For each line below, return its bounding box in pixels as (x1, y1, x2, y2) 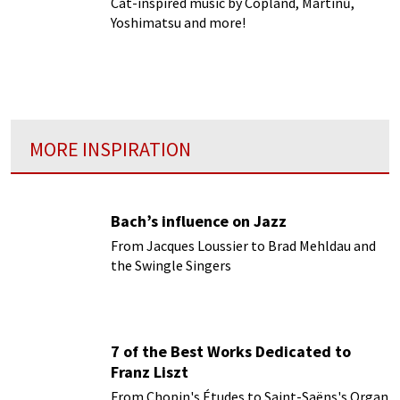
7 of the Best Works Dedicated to (111, 341, 351, 362)
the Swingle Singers (111, 255, 231, 274)
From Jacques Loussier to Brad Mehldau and (111, 236, 376, 254)
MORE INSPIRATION (29, 136, 191, 162)
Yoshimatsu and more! (111, 12, 246, 31)
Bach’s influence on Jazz (111, 210, 287, 231)
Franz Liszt (111, 362, 188, 383)
